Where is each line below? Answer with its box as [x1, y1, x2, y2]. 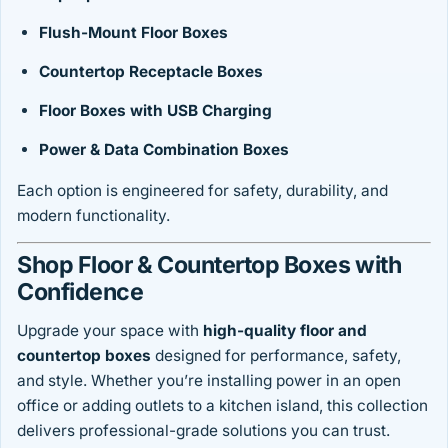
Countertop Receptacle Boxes [39, 62, 263, 82]
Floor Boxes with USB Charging [39, 101, 272, 121]
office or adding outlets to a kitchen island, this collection [17, 396, 428, 416]
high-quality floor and [203, 321, 367, 341]
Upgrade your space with [17, 321, 203, 341]
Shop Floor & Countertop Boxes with [17, 251, 402, 280]
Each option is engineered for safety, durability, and [17, 181, 388, 201]
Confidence [17, 278, 144, 307]
